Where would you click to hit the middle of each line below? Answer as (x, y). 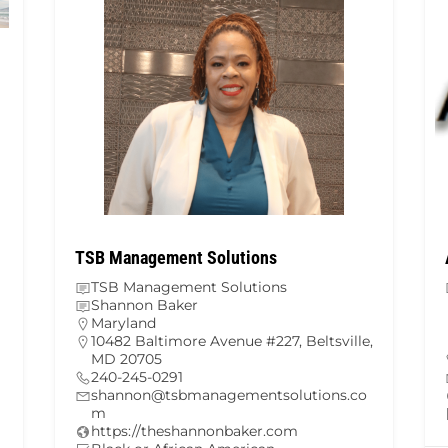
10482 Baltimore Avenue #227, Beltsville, (232, 341)
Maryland (123, 323)
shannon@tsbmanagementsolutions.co (229, 395)
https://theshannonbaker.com (194, 431)
